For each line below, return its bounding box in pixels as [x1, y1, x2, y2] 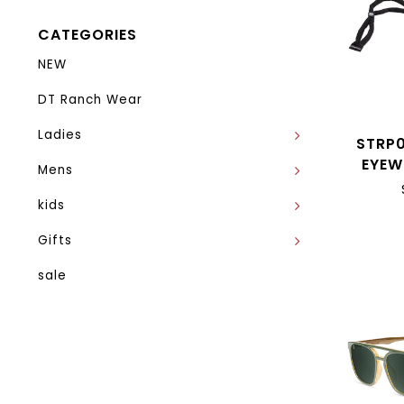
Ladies [38, 126, 82, 143]
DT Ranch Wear [38, 91, 142, 108]
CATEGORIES [38, 24, 137, 45]
